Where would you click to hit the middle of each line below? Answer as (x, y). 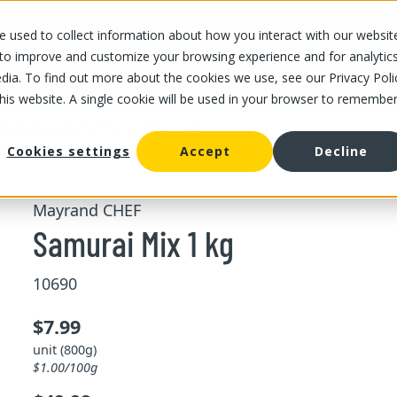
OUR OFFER (121, 54)
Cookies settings (68, 152)
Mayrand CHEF (86, 210)
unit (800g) (64, 349)
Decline (341, 152)
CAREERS (288, 54)
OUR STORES (47, 54)
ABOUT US (207, 54)
